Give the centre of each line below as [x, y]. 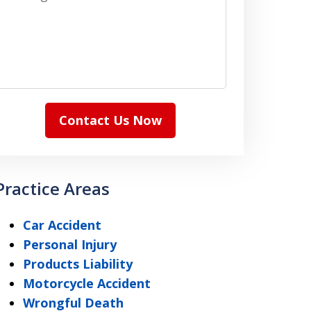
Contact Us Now [111, 120]
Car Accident [62, 225]
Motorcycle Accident [86, 283]
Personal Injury [69, 244]
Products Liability [77, 264]
